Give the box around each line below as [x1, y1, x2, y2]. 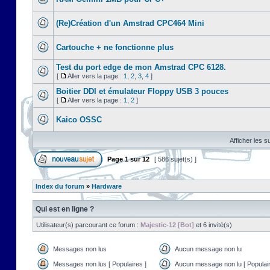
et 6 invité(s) [194, 221, 232, 228]
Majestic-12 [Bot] [140, 221, 194, 228]
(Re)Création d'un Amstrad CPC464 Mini [56, 19, 204, 28]
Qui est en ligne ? [36, 205, 94, 213]
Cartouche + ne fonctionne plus [56, 43, 174, 52]
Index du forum [36, 183, 84, 190]
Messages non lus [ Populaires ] [53, 260, 146, 268]
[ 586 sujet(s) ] [152, 155, 198, 163]
